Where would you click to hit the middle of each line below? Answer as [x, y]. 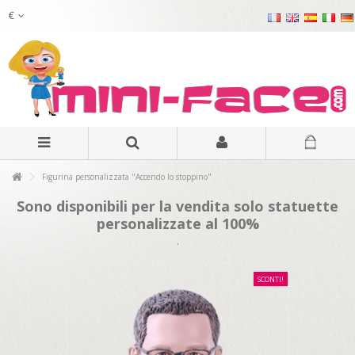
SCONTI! [271, 279]
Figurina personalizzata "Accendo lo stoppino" [126, 177]
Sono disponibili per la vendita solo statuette [177, 206]
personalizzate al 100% [177, 223]
